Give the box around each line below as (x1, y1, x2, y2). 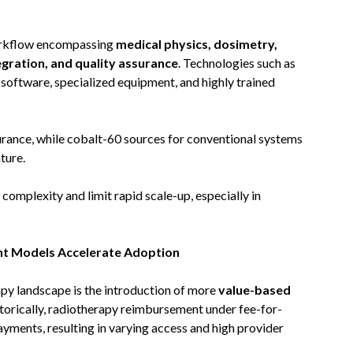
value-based (218, 282, 291, 297)
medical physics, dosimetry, (116, 36, 277, 51)
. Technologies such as (178, 55, 295, 70)
